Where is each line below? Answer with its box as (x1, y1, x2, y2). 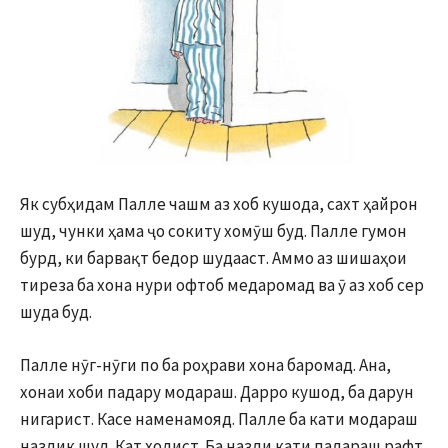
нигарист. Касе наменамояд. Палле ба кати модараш (20, 407, 418, 430)
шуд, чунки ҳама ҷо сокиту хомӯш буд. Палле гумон (20, 219, 407, 242)
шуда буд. (20, 300, 92, 323)
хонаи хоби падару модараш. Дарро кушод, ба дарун (20, 380, 414, 403)
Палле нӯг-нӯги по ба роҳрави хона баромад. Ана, (20, 353, 391, 376)
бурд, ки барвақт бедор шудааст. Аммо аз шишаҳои (20, 246, 407, 269)
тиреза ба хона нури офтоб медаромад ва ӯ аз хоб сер (20, 273, 424, 296)
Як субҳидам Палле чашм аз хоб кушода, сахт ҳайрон (20, 192, 418, 215)
